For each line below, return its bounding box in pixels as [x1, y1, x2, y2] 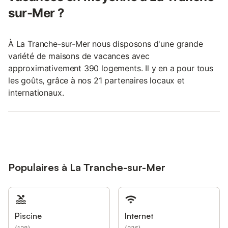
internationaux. [8, 87, 64, 98]
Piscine [15, 210, 42, 221]
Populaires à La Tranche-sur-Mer [8, 160, 165, 174]
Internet [125, 210, 153, 221]
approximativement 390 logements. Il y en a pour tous [8, 63, 213, 73]
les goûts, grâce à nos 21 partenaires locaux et [8, 75, 185, 85]
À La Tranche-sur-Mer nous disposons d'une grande [8, 38, 203, 49]
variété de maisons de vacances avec [8, 50, 150, 61]
